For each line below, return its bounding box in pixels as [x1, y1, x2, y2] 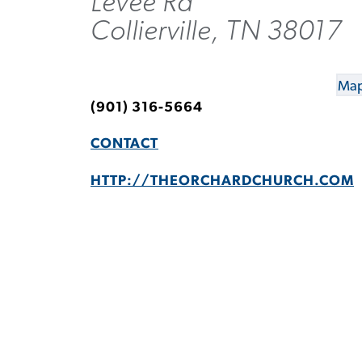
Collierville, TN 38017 [90, 16, 341, 45]
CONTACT [90, 137, 158, 152]
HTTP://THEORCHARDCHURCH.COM [90, 173, 354, 188]
